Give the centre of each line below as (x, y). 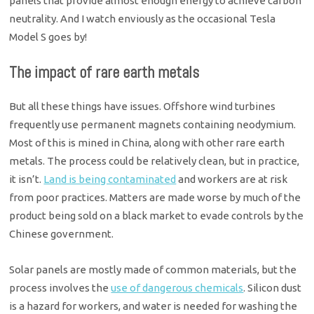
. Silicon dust (273, 287)
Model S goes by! (48, 37)
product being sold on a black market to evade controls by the (157, 216)
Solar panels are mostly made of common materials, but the (153, 269)
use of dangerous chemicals (177, 287)
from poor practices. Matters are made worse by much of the (155, 198)
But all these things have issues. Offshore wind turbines (143, 107)
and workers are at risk (232, 179)
